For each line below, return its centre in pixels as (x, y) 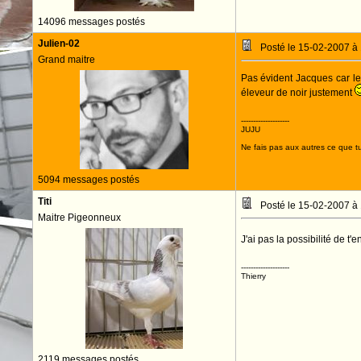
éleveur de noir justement (297, 93)
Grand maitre (66, 60)
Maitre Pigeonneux (79, 218)
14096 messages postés (91, 22)
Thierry (253, 276)
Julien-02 (58, 44)
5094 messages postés (88, 180)
